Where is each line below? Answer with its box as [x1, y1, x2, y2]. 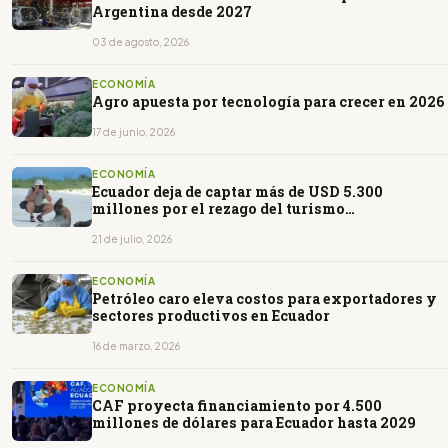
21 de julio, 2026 [92, 233, 172, 246]
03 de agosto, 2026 [92, 36, 189, 49]
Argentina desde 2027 [92, 2, 252, 22]
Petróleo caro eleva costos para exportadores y [92, 289, 437, 309]
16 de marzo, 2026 [92, 340, 180, 353]
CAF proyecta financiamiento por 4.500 [92, 396, 382, 416]
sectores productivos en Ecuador [92, 306, 330, 326]
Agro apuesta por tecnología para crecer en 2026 [92, 92, 445, 112]
